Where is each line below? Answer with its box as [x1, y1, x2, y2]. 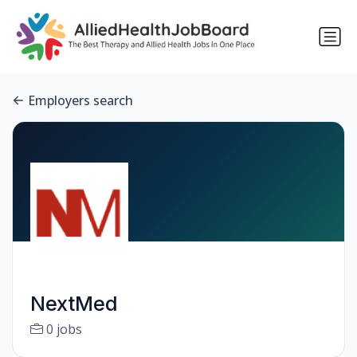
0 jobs [45, 320, 82, 339]
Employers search [28, 92, 133, 110]
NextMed [29, 292, 118, 316]
